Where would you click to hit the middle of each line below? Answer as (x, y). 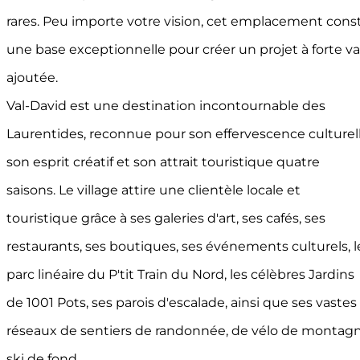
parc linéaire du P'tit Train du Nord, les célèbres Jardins (180, 275)
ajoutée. (32, 78)
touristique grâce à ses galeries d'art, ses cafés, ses (166, 219)
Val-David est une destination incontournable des (166, 106)
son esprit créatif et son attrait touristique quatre (163, 162)
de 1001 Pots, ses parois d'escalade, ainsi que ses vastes (182, 303)
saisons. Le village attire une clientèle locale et (153, 190)
